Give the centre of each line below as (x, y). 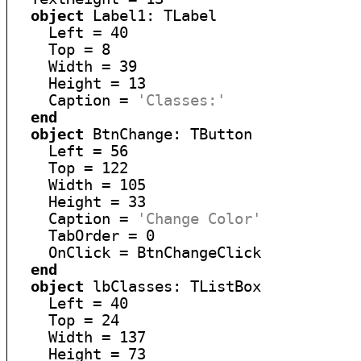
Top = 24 (66, 320)
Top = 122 (71, 168)
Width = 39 (75, 66)
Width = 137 (80, 337)
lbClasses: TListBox (173, 286)
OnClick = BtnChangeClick (137, 253)
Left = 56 (71, 151)
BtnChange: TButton (168, 134)
